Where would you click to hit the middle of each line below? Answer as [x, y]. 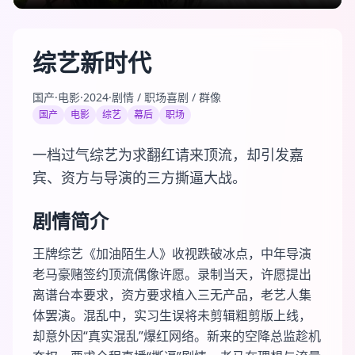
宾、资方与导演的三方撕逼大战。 [139, 177]
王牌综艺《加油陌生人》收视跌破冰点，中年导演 [172, 254]
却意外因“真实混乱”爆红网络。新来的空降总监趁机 [177, 336]
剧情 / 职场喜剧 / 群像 [166, 97]
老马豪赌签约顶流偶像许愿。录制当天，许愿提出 [172, 274]
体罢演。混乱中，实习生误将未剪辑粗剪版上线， [172, 315]
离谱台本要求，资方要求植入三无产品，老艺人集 [172, 295]
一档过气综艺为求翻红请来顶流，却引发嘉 [168, 155]
